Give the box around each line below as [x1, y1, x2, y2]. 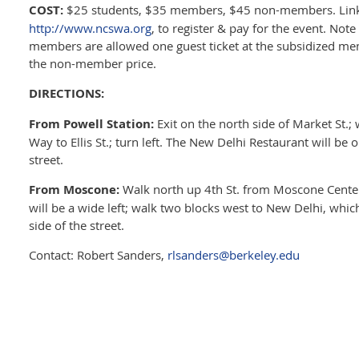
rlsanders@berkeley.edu [167, 247, 300, 263]
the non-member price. [29, 55, 156, 71]
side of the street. [29, 217, 124, 233]
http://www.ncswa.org [29, 20, 151, 36]
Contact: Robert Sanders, [29, 247, 167, 263]
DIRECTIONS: [29, 85, 104, 102]
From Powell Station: [29, 115, 154, 132]
